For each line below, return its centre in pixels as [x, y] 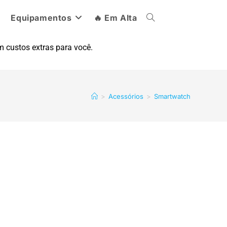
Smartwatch [172, 96]
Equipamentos [41, 18]
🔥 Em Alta [116, 18]
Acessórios [126, 96]
